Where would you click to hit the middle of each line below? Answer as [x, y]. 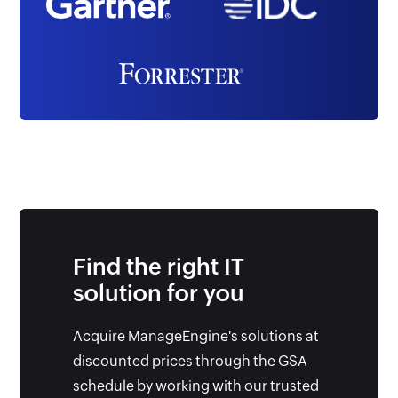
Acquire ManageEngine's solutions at [196, 336]
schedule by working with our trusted [196, 386]
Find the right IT [159, 266]
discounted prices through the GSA [191, 361]
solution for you [159, 293]
